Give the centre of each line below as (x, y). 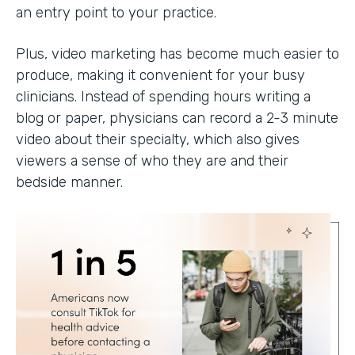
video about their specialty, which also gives (158, 140)
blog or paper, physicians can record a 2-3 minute (177, 118)
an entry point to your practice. (118, 13)
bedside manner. (71, 183)
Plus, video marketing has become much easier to (177, 54)
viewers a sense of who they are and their (152, 161)
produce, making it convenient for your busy (160, 76)
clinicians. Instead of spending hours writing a (163, 97)
